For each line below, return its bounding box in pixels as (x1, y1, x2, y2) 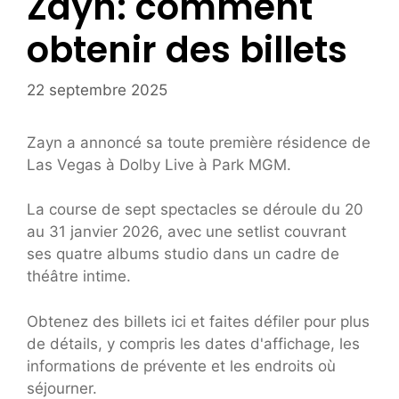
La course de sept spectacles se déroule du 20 (27, 200, 363, 219)
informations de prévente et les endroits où (27, 356, 336, 375)
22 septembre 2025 (27, 80, 167, 99)
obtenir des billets (27, 25, 347, 76)
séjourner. (27, 379, 97, 397)
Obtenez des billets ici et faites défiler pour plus (27, 312, 370, 330)
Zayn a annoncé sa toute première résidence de (27, 133, 370, 151)
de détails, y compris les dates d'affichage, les (27, 334, 360, 353)
